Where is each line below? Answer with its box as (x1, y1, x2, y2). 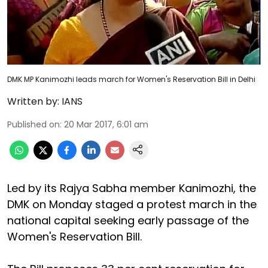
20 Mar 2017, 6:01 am (64, 118, 148, 130)
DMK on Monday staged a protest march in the (7, 196, 257, 212)
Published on (7, 118, 60, 130)
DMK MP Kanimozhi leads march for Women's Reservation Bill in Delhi (7, 74, 255, 84)
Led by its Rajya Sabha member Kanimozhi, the (7, 180, 256, 196)
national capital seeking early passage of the (7, 212, 249, 228)
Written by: (7, 94, 59, 108)
